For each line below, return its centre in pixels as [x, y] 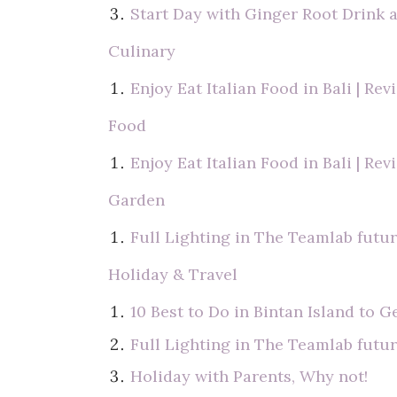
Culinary [142, 51]
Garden [136, 200]
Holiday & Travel [173, 274]
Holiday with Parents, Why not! [249, 376]
